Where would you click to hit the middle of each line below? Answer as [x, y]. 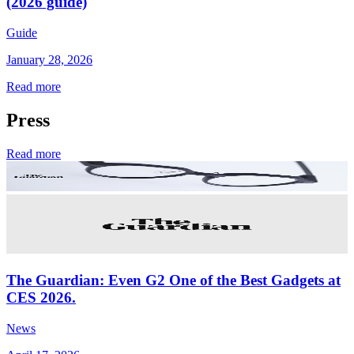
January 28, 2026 [49, 59]
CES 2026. [41, 297]
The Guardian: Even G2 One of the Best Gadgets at [173, 280]
